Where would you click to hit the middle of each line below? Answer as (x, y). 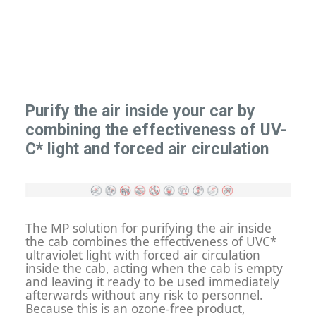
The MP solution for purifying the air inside (148, 228)
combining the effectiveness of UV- (156, 130)
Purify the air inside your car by (140, 111)
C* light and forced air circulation (147, 149)
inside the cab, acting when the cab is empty (154, 268)
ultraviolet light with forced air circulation (143, 255)
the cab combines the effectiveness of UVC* (151, 242)
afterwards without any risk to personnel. (144, 295)
